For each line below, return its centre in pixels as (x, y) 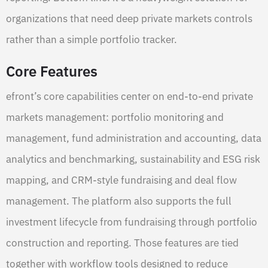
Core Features (52, 71)
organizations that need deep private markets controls (129, 18)
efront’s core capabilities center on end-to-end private (130, 96)
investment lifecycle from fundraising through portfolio (132, 222)
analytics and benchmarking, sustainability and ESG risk (133, 159)
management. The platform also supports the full (119, 201)
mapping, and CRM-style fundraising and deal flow (121, 180)
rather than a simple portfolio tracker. (92, 39)
